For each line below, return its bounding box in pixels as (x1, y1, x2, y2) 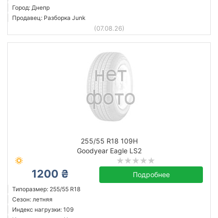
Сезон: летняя (12, 196, 53, 203)
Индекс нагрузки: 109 (12, 206, 73, 213)
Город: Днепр (12, 4, 50, 11)
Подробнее (132, 170, 170, 179)
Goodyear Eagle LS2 (76, 146, 142, 155)
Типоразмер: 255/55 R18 (12, 185, 80, 193)
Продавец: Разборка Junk (12, 14, 86, 21)
